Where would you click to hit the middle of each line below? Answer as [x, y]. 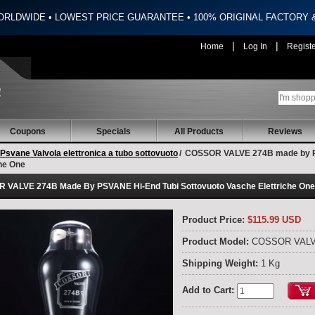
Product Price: [213, 220]
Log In [255, 46]
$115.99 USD [273, 220]
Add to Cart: [208, 291]
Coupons [27, 132]
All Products [199, 132]
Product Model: [217, 242]
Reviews [285, 132]
